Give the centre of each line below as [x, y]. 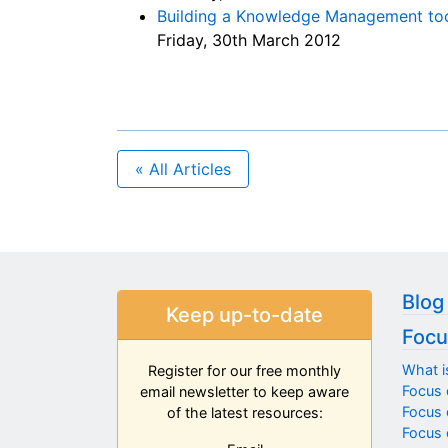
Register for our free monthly [244, 371]
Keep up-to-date [244, 315]
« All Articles [183, 168]
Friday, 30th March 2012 [249, 39]
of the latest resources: [244, 413]
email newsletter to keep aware [244, 392]
